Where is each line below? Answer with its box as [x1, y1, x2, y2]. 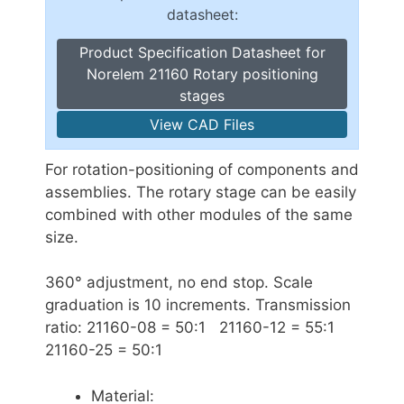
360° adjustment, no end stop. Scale [45, 273, 313, 292]
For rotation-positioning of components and [45, 160, 359, 179]
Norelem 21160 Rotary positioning [86, 64, 318, 83]
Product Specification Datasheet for [78, 42, 326, 61]
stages [179, 86, 225, 105]
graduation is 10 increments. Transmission [45, 296, 351, 315]
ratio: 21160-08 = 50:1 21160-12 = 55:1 [45, 318, 348, 337]
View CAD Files [150, 115, 254, 133]
